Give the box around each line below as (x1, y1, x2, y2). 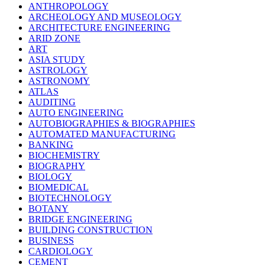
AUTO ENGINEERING (28, 108, 124, 118)
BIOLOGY (28, 172, 72, 182)
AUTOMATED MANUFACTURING (28, 129, 176, 140)
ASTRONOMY (28, 76, 90, 86)
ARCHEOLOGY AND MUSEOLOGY (28, 12, 182, 22)
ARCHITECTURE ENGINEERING (28, 22, 170, 33)
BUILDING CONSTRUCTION (28, 225, 153, 235)
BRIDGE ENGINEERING (28, 214, 132, 225)
